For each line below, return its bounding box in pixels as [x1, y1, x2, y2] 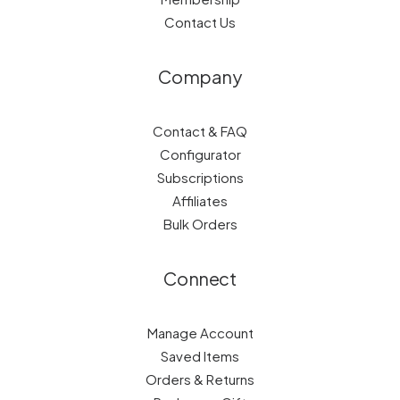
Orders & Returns [146, 371, 254, 387]
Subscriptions [156, 169, 244, 186]
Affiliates [172, 192, 228, 209]
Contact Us [164, 13, 236, 30]
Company [158, 65, 242, 87]
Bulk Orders [162, 215, 237, 232]
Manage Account [146, 324, 254, 341]
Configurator [159, 146, 241, 162]
